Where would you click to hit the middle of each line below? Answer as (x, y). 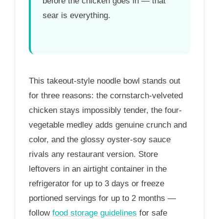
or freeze (147, 183)
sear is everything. (77, 15)
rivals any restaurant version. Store (93, 154)
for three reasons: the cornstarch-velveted (106, 95)
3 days (117, 183)
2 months (148, 198)
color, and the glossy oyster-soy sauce (100, 139)
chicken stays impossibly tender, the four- (105, 110)
